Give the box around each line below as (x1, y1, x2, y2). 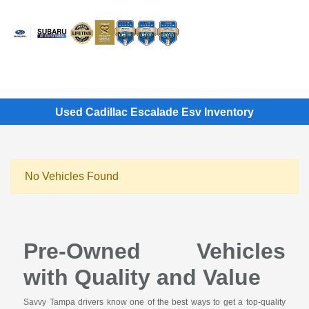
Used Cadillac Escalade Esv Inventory (55, 106, 254, 118)
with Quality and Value (23, 265, 261, 290)
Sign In (252, 41, 287, 52)
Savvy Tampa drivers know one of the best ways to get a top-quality (23, 297, 286, 308)
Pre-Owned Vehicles (23, 239, 286, 264)
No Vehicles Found (25, 170, 119, 183)
